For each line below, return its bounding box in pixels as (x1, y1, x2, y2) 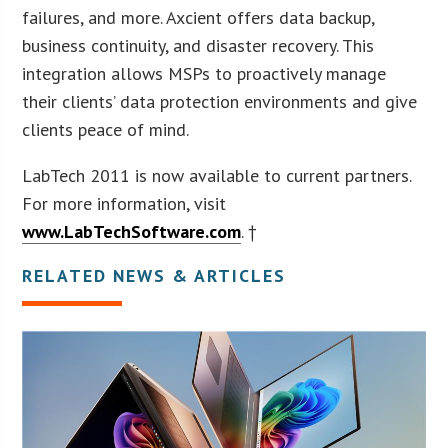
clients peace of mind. (22, 117, 190, 141)
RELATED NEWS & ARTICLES (22, 263, 287, 287)
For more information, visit (22, 191, 227, 215)
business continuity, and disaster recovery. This (22, 33, 375, 57)
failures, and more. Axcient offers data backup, (22, 5, 375, 29)
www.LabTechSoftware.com (22, 219, 242, 243)
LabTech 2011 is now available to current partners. (22, 163, 412, 187)
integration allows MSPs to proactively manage (22, 61, 387, 85)
